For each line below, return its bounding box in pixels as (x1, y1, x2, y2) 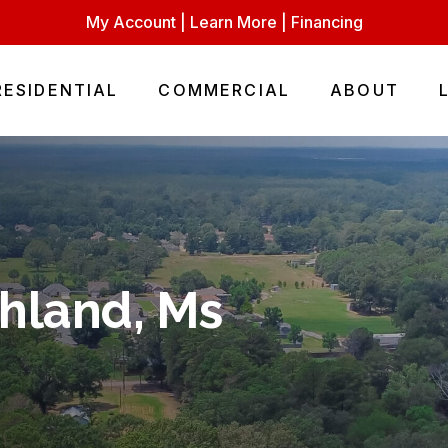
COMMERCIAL (158, 80, 291, 100)
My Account (85, 12, 176, 32)
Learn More (189, 12, 277, 32)
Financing (290, 12, 363, 32)
